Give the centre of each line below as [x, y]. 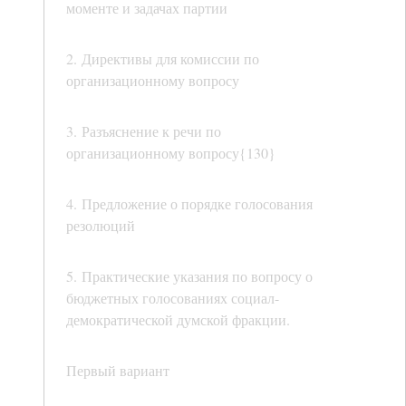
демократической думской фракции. [178, 320]
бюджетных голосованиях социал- [173, 298]
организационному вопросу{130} [171, 153]
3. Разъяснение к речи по [144, 131]
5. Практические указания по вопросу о [189, 276]
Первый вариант [118, 371]
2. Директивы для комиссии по [163, 59]
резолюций [101, 226]
